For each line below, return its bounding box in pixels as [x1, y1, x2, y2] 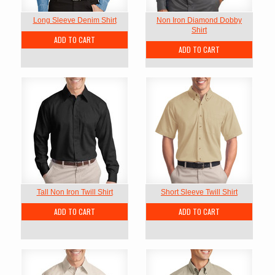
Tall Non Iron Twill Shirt [36, 188, 113, 196]
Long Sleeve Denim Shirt [33, 16, 117, 25]
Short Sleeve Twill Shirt [161, 188, 238, 196]
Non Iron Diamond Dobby [157, 16, 242, 25]
